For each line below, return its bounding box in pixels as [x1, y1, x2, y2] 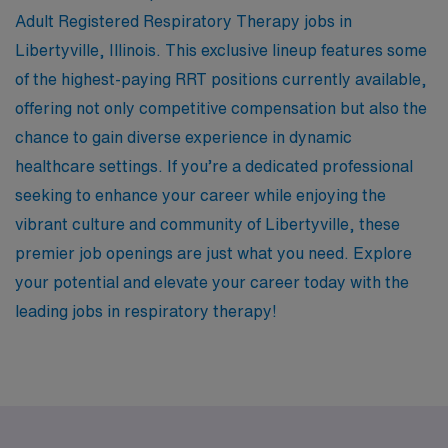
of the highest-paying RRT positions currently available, [15, 70, 427, 87]
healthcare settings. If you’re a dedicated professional [15, 157, 413, 174]
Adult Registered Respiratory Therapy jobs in [15, 12, 352, 29]
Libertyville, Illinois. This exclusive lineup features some [15, 41, 427, 58]
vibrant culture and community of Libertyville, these [15, 215, 400, 232]
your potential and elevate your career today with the [15, 273, 409, 290]
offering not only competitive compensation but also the [15, 99, 427, 116]
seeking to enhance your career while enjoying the [15, 186, 386, 203]
